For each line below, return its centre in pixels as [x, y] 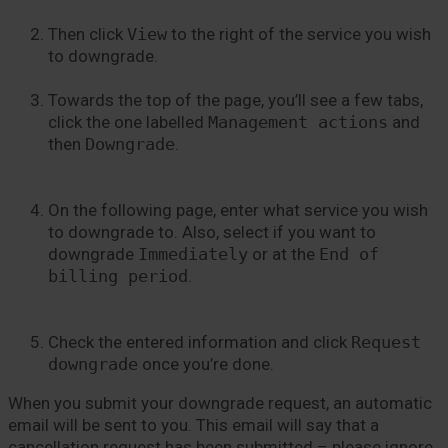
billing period [118, 276]
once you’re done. [206, 364]
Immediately [193, 254]
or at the [283, 254]
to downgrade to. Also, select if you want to [212, 232]
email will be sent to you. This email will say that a [193, 425]
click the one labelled [128, 122]
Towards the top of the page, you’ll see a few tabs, [235, 100]
